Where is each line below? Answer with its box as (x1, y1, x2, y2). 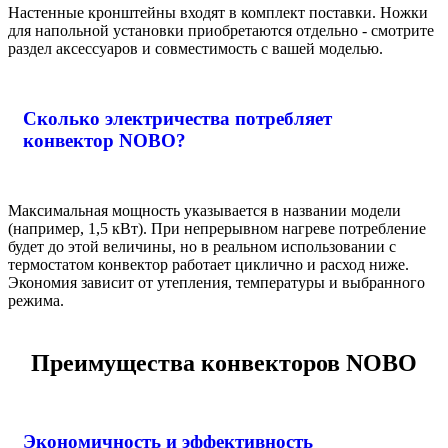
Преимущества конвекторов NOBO (31, 349, 417, 376)
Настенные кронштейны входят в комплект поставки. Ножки (8, 4, 428, 22)
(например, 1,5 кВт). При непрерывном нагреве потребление (8, 219, 426, 237)
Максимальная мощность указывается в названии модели (8, 201, 401, 219)
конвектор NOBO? (23, 130, 186, 152)
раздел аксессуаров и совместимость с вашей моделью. (8, 40, 383, 58)
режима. (8, 291, 64, 309)
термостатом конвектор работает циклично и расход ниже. (8, 255, 409, 273)
